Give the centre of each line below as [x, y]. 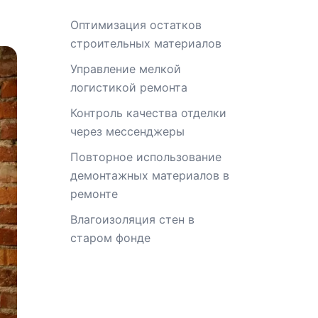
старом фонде [110, 238]
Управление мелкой [125, 69]
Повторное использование [146, 157]
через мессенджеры [127, 131]
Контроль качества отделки [148, 113]
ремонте [94, 194]
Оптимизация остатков [136, 25]
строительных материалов [146, 43]
